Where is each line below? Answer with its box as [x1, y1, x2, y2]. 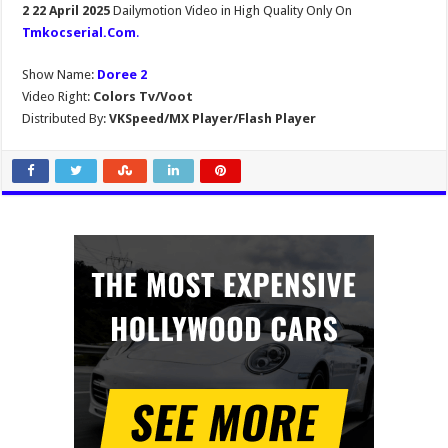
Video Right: [22, 89, 94, 104]
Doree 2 [97, 67, 148, 82]
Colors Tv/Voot [93, 89, 194, 104]
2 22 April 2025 [22, 3, 114, 18]
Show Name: [22, 67, 98, 82]
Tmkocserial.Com [22, 25, 137, 40]
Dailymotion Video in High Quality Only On [113, 3, 353, 18]
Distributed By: [22, 111, 107, 126]
